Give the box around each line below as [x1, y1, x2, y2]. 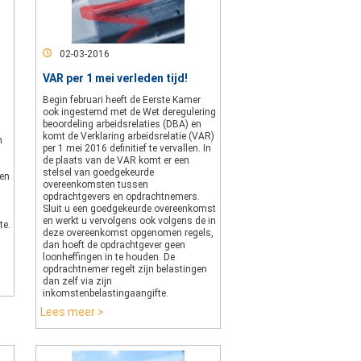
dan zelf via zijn [43, 276, 112, 287]
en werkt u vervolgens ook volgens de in [43, 215, 216, 226]
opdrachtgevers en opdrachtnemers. [43, 191, 200, 202]
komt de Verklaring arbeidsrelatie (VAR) [43, 131, 214, 142]
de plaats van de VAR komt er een [43, 155, 189, 166]
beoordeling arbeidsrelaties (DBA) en [43, 118, 201, 130]
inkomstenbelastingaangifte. [43, 288, 168, 299]
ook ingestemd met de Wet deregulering [43, 106, 216, 118]
